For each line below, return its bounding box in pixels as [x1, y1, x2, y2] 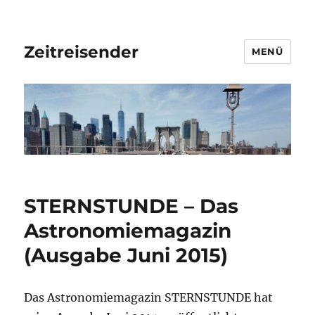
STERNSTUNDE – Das [24, 193, 239, 218]
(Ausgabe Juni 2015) [24, 243, 229, 267]
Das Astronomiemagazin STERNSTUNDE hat [24, 290, 274, 304]
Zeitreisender [24, 41, 139, 62]
